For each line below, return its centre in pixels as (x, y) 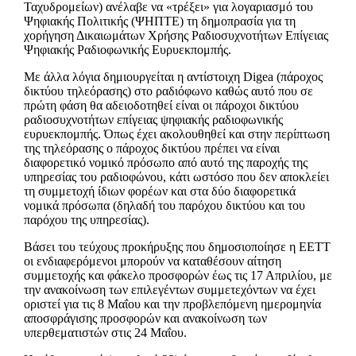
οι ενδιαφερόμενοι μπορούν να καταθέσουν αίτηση (153, 261)
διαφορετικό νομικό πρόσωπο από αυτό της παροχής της (166, 162)
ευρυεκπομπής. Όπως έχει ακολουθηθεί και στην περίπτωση (177, 133)
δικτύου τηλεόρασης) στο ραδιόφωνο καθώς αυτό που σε (168, 91)
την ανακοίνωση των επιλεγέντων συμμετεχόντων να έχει (170, 289)
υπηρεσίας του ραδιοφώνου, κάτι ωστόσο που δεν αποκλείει (176, 176)
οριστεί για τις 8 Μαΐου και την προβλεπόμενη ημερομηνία (172, 304)
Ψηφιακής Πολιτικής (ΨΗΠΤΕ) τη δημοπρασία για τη (160, 21)
